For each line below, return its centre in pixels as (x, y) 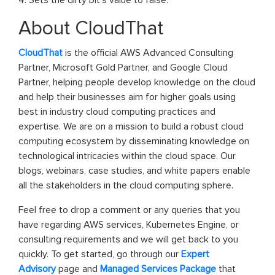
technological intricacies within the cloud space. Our (127, 156)
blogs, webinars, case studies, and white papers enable (134, 170)
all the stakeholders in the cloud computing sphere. (126, 185)
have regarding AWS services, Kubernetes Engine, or (129, 224)
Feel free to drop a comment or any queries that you (129, 210)
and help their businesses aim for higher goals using (127, 97)
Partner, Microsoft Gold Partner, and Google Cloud (123, 67)
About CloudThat (91, 28)
